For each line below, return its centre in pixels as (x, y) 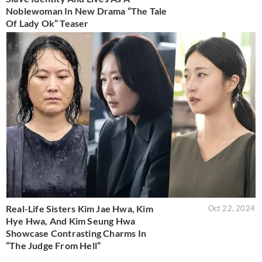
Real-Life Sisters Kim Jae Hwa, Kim (80, 209)
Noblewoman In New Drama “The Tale (87, 11)
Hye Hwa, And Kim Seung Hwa (71, 221)
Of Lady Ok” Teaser (47, 23)
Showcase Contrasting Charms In (76, 233)
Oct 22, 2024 (231, 208)
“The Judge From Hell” (54, 246)
